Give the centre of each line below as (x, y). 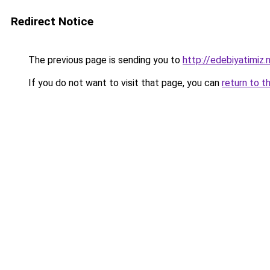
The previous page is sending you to (104, 60)
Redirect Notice (52, 21)
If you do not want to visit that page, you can (124, 83)
